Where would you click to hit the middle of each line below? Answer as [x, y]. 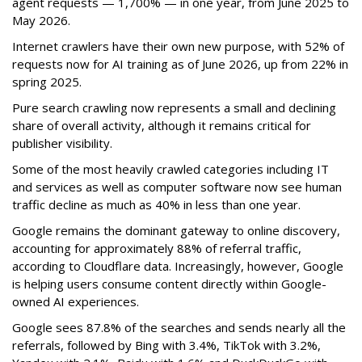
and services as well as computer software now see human [177, 187]
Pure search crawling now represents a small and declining [174, 108]
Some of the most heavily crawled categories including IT [170, 169]
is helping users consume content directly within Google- [169, 284]
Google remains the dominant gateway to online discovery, [176, 231]
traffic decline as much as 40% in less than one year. [156, 205]
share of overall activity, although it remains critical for [162, 126]
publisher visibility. [62, 143]
